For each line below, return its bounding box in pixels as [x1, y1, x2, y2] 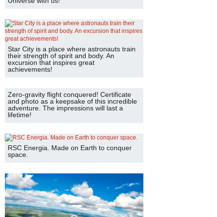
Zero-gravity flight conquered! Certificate [8, 91, 131, 98]
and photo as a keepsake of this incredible [8, 97, 137, 105]
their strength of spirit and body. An [8, 52, 114, 60]
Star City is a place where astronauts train [8, 45, 136, 53]
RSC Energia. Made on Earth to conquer [8, 144, 132, 152]
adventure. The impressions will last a [8, 104, 123, 112]
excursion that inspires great [8, 59, 94, 66]
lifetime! [8, 111, 31, 119]
